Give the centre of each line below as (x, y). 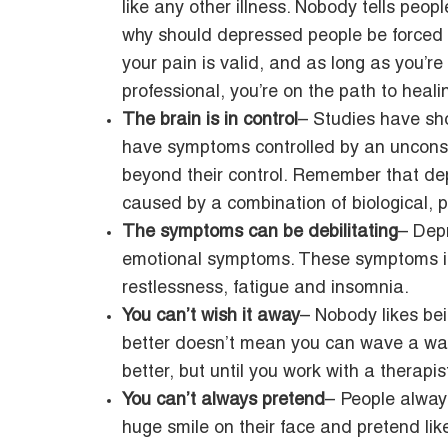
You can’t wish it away (211, 316)
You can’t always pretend (223, 400)
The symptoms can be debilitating (260, 232)
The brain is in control (210, 120)
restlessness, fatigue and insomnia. (265, 288)
